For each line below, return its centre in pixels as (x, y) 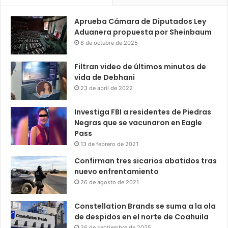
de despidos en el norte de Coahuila (141, 217)
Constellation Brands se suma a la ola (145, 206)
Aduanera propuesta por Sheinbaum (143, 32)
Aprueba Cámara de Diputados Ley (140, 22)
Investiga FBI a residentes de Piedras (143, 112)
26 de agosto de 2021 (110, 182)
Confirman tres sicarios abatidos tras (146, 161)
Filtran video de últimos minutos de (140, 67)
